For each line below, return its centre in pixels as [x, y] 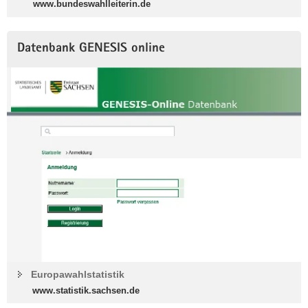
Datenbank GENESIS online [91, 49]
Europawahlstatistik [78, 275]
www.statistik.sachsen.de [86, 291]
